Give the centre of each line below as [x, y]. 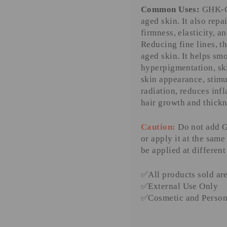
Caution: [158, 127]
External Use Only [183, 186]
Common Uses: [171, 10]
